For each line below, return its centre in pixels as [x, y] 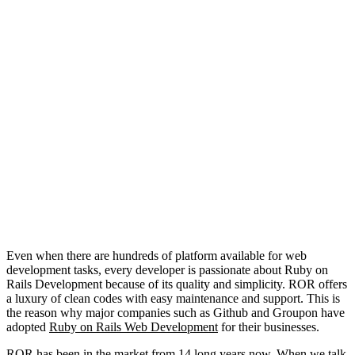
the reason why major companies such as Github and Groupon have [176, 312]
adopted [28, 326]
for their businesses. [269, 326]
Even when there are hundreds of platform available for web [157, 255]
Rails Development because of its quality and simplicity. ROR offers [177, 284]
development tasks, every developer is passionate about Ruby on [167, 269]
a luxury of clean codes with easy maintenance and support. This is [173, 298]
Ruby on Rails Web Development [134, 326]
